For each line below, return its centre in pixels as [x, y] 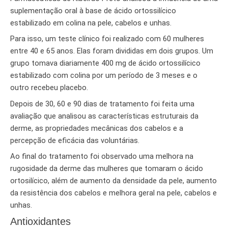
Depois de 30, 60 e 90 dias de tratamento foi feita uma [102, 104]
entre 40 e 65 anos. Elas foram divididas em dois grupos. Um [112, 51]
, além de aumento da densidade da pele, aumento [132, 180]
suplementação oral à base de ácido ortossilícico [93, 11]
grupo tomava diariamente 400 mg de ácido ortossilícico [105, 63]
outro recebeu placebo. [49, 88]
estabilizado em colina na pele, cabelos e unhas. [91, 23]
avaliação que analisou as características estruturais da [104, 116]
